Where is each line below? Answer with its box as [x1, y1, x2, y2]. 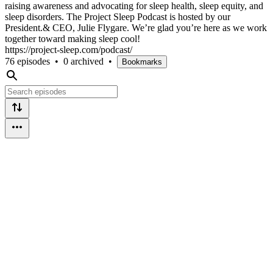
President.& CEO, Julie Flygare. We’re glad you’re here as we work [5, 22, 267, 33]
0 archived [63, 55, 104, 66]
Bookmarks [122, 57, 162, 66]
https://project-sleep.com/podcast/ [5, 44, 132, 55]
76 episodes [5, 55, 50, 66]
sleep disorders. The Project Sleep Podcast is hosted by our [5, 11, 230, 22]
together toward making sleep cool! [5, 33, 140, 44]
